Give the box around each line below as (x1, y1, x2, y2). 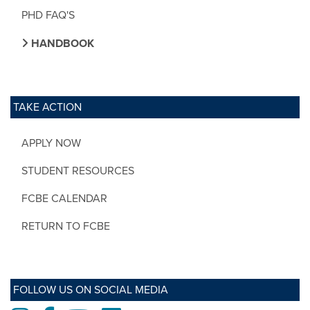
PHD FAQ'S (21, 8, 75, 22)
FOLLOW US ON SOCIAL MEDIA (13, 282, 168, 297)
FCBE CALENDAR (21, 191, 107, 206)
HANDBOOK (28, 36, 94, 51)
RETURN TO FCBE (21, 219, 110, 233)
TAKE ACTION (13, 100, 82, 114)
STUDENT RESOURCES (21, 163, 134, 178)
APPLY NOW (21, 136, 81, 150)
